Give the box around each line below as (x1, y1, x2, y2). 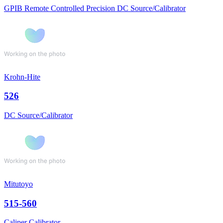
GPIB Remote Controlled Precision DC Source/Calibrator (4, 3, 186, 12)
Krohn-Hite (4, 72, 40, 81)
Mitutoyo (4, 180, 33, 188)
